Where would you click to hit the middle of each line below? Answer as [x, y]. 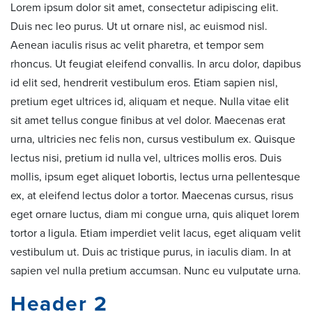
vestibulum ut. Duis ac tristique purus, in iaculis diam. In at [151, 252]
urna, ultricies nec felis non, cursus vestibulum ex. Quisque [153, 139]
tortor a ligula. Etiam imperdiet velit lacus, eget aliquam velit [156, 233]
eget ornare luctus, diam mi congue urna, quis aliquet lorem [155, 214]
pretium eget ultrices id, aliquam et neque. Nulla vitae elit [150, 101]
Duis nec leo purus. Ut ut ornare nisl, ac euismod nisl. [139, 26]
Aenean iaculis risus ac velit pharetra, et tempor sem [137, 45]
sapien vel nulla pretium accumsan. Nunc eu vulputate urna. [156, 271]
